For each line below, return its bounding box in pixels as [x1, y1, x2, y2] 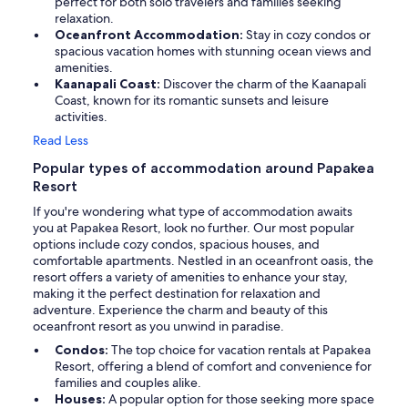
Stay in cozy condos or [246, 26, 371, 44]
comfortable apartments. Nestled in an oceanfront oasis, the [33, 252, 373, 270]
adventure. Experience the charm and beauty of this [33, 301, 328, 319]
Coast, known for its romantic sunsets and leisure [55, 92, 329, 109]
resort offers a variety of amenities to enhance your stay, [33, 269, 348, 286]
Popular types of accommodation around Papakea [33, 159, 374, 178]
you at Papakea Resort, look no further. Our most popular [33, 219, 354, 237]
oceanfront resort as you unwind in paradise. [33, 318, 284, 335]
